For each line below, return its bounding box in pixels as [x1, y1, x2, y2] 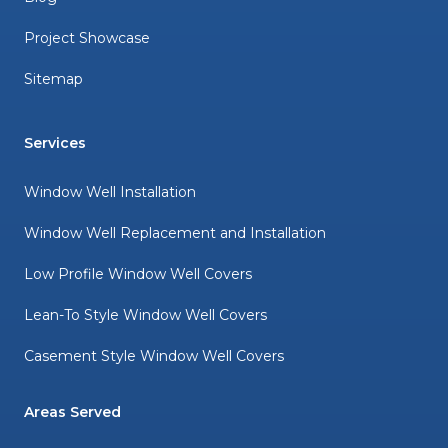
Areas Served [24, 402, 121, 421]
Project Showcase [24, 28, 150, 47]
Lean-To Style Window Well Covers [24, 305, 267, 324]
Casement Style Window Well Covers [24, 346, 284, 365]
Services [24, 133, 86, 152]
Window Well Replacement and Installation [24, 223, 326, 242]
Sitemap [24, 69, 83, 88]
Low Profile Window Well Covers [24, 264, 252, 283]
